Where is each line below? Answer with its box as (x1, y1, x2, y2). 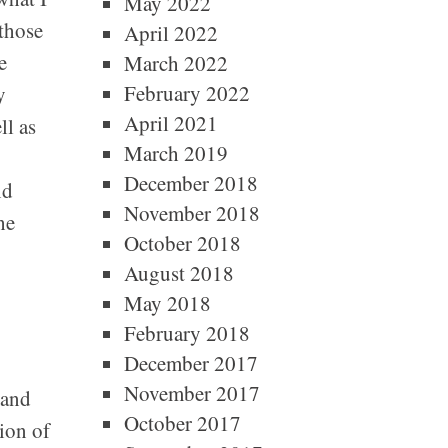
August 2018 (123, 259, 234, 287)
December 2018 (123, 169, 258, 197)
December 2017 (123, 349, 258, 377)
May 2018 (123, 289, 211, 317)
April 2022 (123, 19, 218, 47)
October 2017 (123, 409, 241, 437)
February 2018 (123, 319, 250, 347)
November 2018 (123, 199, 260, 227)
